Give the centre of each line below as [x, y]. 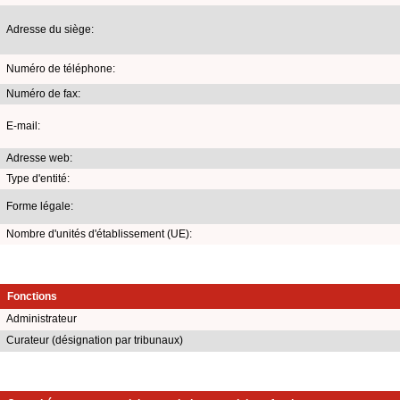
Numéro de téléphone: [61, 68]
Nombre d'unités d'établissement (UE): [99, 233]
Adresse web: [39, 158]
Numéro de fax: [43, 93]
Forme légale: [40, 206]
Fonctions [32, 296]
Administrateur [42, 318]
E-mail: [23, 125]
